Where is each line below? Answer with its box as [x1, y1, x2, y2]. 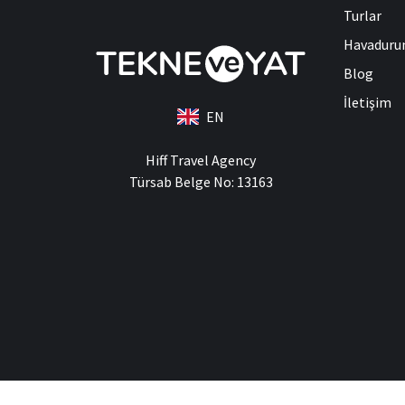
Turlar [344, 5, 381, 24]
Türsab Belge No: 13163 [128, 173, 273, 192]
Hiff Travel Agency [146, 151, 256, 170]
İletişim [344, 92, 391, 111]
